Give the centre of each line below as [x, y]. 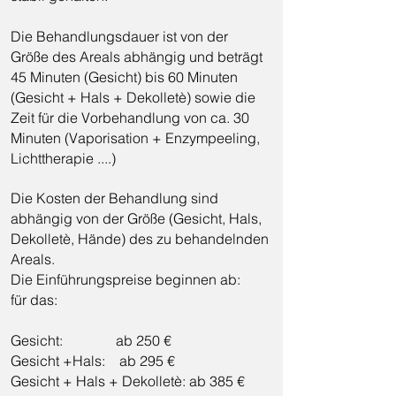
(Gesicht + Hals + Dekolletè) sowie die [133, 97]
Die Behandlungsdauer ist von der [119, 36]
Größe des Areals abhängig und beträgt [137, 57]
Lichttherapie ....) [63, 158]
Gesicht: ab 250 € [93, 340]
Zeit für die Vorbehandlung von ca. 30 [130, 118]
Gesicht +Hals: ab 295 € [93, 361]
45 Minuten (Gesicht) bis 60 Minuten [124, 77]
